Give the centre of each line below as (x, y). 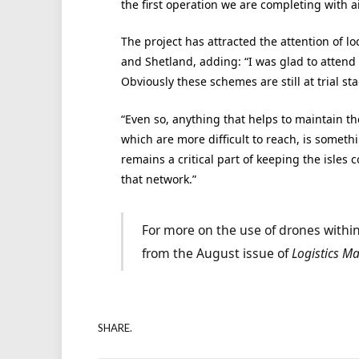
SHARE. (115, 327)
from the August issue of (217, 253)
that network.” (158, 179)
